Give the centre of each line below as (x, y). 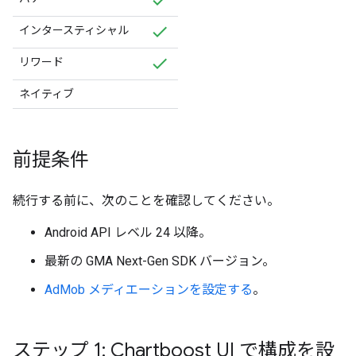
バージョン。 (236, 261)
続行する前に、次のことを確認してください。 (146, 201)
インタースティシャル (74, 30)
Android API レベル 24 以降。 (128, 232)
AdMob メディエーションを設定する (149, 290)
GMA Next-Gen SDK (141, 261)
